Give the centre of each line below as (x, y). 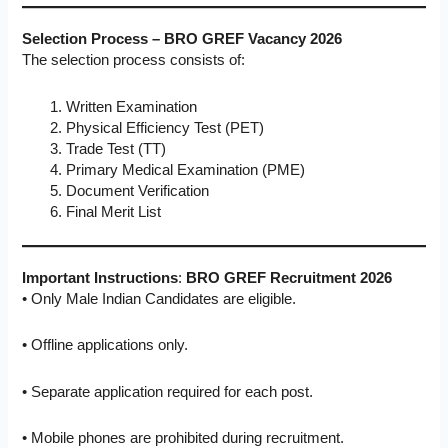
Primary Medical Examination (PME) (186, 169)
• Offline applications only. (105, 345)
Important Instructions (100, 277)
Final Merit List (114, 211)
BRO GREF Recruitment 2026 (289, 277)
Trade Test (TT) (116, 148)
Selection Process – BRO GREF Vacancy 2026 (182, 39)
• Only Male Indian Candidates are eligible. (159, 298)
